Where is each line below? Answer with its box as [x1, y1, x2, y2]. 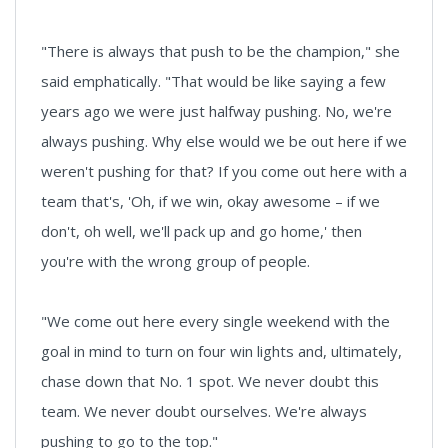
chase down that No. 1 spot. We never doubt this [41, 371, 379, 392]
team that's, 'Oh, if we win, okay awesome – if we [41, 191, 380, 212]
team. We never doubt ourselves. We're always [41, 401, 367, 422]
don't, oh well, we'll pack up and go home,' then [41, 221, 362, 242]
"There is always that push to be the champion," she [41, 41, 400, 62]
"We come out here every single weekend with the [41, 311, 390, 332]
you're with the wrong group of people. [41, 251, 310, 272]
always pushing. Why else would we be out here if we [41, 131, 407, 152]
